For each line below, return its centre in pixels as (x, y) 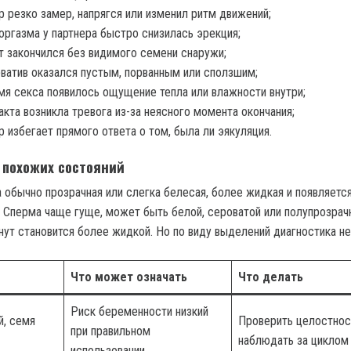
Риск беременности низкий (139, 311)
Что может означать (129, 277)
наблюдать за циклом (293, 340)
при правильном (110, 331)
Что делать (271, 277)
